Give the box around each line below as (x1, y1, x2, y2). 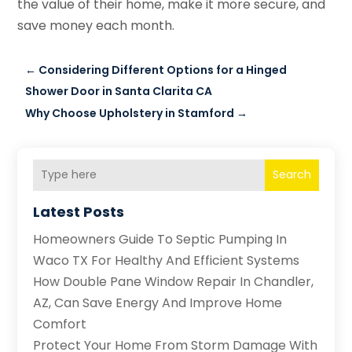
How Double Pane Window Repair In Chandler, (33, 272, 314, 291)
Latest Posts (33, 201, 125, 222)
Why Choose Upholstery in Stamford (25, 104, 235, 121)
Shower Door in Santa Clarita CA (25, 82, 213, 99)
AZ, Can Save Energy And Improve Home (33, 293, 283, 312)
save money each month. (17, 16, 175, 35)
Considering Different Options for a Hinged (38, 61, 288, 78)
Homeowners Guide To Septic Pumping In (33, 229, 288, 248)
